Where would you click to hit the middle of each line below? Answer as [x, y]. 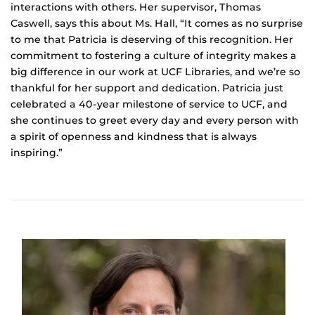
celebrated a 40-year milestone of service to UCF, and [149, 104]
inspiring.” [37, 153]
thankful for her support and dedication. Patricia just [147, 88]
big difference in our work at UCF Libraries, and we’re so [155, 72]
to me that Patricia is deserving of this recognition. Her [152, 39]
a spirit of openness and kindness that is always [134, 136]
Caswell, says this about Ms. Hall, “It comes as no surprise [157, 23]
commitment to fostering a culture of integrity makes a [154, 56]
